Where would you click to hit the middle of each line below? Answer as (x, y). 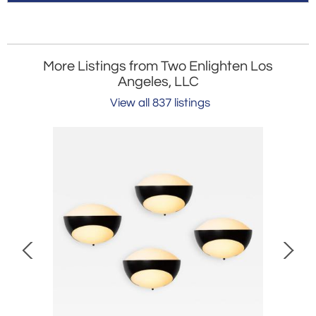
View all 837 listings (160, 103)
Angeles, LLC (158, 82)
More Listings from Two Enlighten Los (158, 67)
